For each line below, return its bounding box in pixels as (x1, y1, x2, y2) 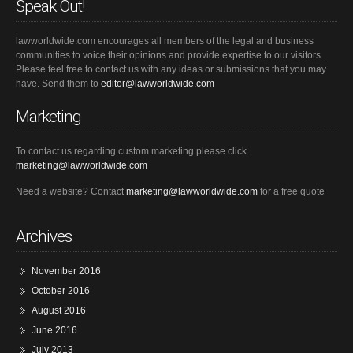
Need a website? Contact (16, 186, 126, 197)
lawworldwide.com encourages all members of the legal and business (16, 35, 314, 46)
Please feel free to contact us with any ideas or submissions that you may (16, 64, 326, 75)
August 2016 (32, 305, 86, 316)
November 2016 (32, 266, 101, 277)
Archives (16, 227, 72, 246)
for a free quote (258, 186, 325, 197)
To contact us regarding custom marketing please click (16, 146, 247, 157)
